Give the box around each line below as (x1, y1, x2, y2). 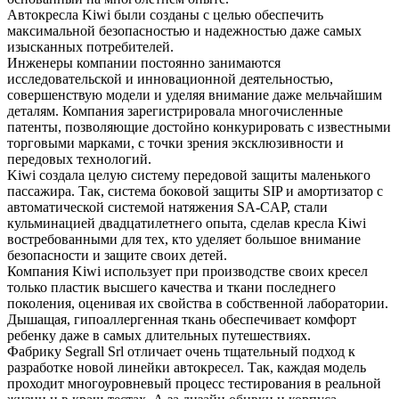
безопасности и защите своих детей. (7, 247, 227, 263)
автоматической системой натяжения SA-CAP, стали (7, 199, 328, 215)
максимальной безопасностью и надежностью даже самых (7, 22, 362, 38)
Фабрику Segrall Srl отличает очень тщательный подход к (7, 343, 355, 359)
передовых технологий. (7, 151, 151, 167)
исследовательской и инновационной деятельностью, (7, 70, 333, 86)
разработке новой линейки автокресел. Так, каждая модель (7, 359, 366, 375)
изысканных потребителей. (7, 38, 174, 54)
